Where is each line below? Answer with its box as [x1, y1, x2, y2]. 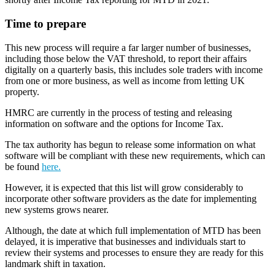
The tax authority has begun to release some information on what [5, 139, 255, 150]
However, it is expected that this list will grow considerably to [5, 182, 243, 193]
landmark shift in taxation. [5, 258, 106, 269]
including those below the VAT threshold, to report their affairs [5, 53, 247, 64]
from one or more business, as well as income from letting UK [5, 75, 245, 86]
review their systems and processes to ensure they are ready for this [5, 247, 263, 258]
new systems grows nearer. [5, 204, 109, 215]
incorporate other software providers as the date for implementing [5, 193, 257, 204]
